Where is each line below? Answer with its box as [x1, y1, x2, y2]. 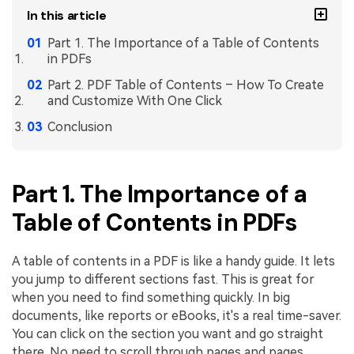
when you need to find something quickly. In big [12, 290, 290, 306]
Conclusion [47, 119, 112, 134]
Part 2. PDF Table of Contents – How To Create [47, 77, 324, 92]
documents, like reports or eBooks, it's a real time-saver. [12, 308, 341, 324]
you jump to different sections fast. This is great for [12, 272, 314, 288]
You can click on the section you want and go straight [12, 326, 323, 342]
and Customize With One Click [47, 92, 222, 108]
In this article [27, 7, 107, 24]
